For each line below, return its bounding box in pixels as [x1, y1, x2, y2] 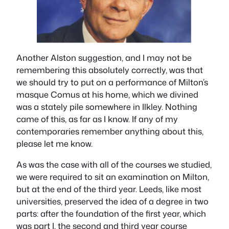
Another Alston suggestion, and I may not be [16, 52, 192, 64]
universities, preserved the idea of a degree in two [16, 195, 209, 207]
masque [16, 88, 51, 101]
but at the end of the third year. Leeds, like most [16, 182, 201, 195]
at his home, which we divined [80, 88, 198, 101]
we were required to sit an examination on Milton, [16, 170, 209, 182]
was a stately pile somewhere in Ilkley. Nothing [16, 101, 197, 113]
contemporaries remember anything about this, [16, 125, 203, 138]
